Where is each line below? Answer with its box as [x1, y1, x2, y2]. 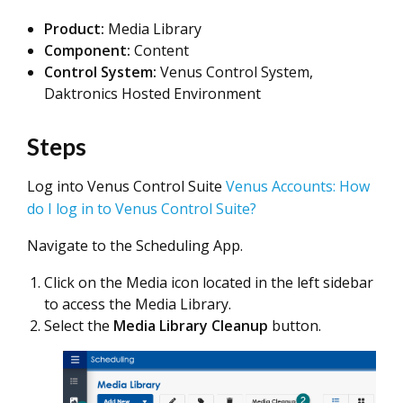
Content [130, 40, 189, 60]
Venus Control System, [157, 62, 313, 82]
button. [272, 316, 325, 336]
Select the [44, 316, 113, 336]
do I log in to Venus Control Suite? [27, 199, 256, 219]
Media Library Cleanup [113, 316, 272, 336]
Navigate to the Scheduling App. [27, 236, 243, 255]
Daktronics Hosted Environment [44, 84, 261, 103]
